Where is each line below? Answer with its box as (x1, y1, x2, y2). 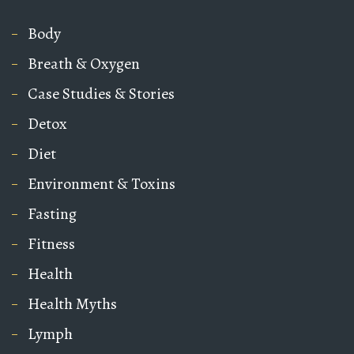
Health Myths (28, 293, 117, 315)
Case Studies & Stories (28, 83, 175, 105)
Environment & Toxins (28, 173, 175, 195)
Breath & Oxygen (28, 53, 140, 75)
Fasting (28, 203, 77, 225)
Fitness (28, 233, 75, 255)
